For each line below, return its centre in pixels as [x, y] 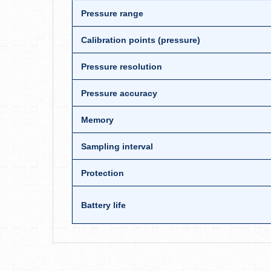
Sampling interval [117, 146]
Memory [97, 120]
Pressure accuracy [119, 93]
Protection [103, 173]
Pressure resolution [122, 67]
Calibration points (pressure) [141, 40]
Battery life [103, 205]
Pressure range [112, 13]
